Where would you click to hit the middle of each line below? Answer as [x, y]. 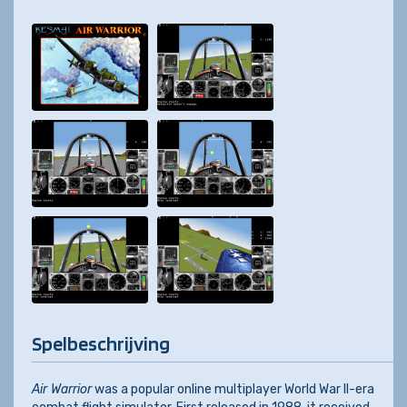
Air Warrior [62, 389]
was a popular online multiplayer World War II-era [233, 389]
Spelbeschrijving [101, 343]
